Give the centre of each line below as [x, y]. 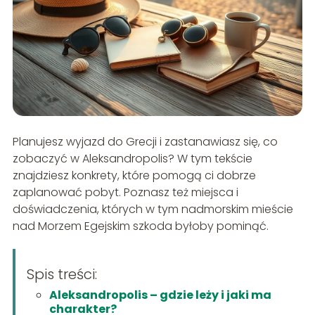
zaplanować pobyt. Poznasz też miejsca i [125, 192]
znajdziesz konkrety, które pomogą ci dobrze [134, 175]
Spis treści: [62, 274]
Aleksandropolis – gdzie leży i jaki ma [160, 295]
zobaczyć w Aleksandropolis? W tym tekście [132, 158]
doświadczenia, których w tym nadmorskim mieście [153, 209]
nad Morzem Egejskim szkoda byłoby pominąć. [140, 226]
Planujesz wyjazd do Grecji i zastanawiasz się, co [145, 141]
